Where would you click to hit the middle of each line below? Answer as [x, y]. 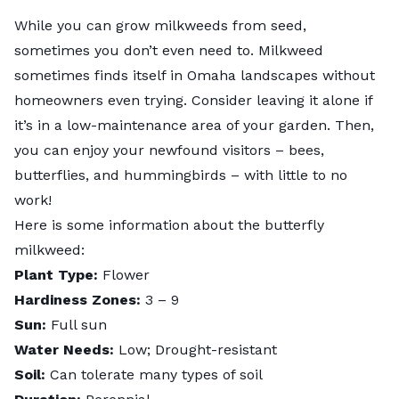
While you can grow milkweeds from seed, [160, 25]
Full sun [79, 324]
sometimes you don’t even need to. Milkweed [169, 50]
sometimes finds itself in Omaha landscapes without [195, 75]
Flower [126, 274]
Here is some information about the [139, 224]
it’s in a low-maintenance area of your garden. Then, [194, 125]
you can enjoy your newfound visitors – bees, [169, 150]
